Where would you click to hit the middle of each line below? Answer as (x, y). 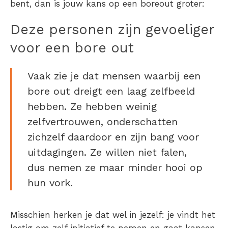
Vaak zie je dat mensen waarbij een (114, 76)
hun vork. (52, 183)
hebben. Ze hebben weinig (92, 107)
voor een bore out (72, 48)
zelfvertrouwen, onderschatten (103, 122)
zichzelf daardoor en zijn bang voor (113, 137)
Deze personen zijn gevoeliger (112, 30)
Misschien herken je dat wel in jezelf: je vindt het (113, 215)
